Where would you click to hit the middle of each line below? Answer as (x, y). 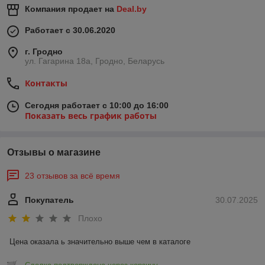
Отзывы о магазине (54, 152)
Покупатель (49, 200)
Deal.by (132, 9)
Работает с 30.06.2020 (70, 30)
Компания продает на (71, 9)
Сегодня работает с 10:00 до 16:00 (97, 105)
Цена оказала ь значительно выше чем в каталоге (100, 242)
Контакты (46, 83)
